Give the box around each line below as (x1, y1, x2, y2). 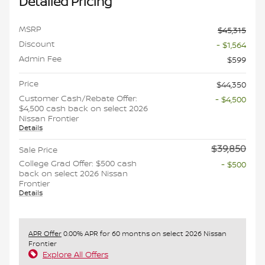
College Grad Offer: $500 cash (19, 157, 137, 169)
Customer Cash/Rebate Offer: (19, 92, 137, 104)
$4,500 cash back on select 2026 (19, 102, 148, 114)
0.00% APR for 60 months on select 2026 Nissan (62, 228, 227, 239)
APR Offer (28, 228, 62, 239)
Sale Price (19, 144, 57, 156)
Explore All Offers (43, 248, 108, 260)
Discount (19, 38, 54, 50)
